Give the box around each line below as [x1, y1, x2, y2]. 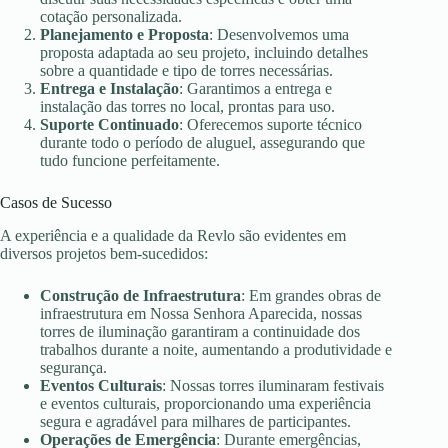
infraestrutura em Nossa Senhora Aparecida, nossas [40, 304, 362, 322]
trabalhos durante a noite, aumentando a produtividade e [40, 340, 392, 358]
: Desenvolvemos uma [209, 25, 349, 43]
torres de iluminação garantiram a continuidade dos [40, 322, 360, 340]
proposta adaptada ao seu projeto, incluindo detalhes [40, 43, 368, 61]
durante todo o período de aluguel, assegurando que [40, 133, 365, 151]
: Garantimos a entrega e [179, 79, 332, 97]
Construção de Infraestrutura [40, 286, 241, 304]
